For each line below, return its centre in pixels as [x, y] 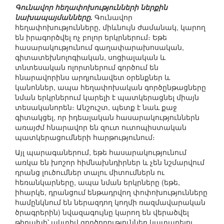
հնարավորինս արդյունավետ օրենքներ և [92, 77]
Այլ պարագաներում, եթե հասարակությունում [101, 152]
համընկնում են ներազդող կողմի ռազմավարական [110, 202]
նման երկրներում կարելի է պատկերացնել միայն [107, 97]
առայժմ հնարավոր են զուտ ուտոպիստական [101, 127]
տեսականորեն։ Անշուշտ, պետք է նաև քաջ [96, 107]
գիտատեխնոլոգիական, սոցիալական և [90, 57]
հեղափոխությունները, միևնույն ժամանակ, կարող [110, 27]
